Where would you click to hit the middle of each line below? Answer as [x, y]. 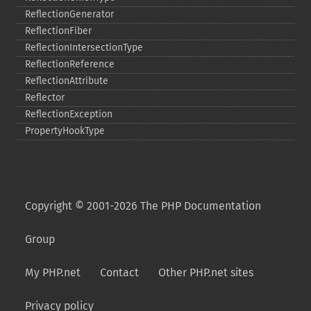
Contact [119, 272]
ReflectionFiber [58, 31]
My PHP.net [53, 272]
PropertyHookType [65, 131]
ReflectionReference [70, 64]
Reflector [45, 98]
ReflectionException [69, 114]
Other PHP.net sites [206, 272]
